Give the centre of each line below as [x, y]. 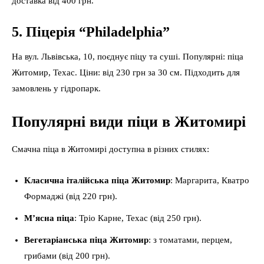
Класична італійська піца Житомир [97, 180]
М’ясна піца [49, 218]
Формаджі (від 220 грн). [71, 196]
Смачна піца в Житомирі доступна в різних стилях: [110, 149]
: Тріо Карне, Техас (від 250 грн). [138, 218]
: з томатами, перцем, [190, 240]
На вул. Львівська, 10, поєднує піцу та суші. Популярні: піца [128, 57]
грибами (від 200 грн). [67, 256]
